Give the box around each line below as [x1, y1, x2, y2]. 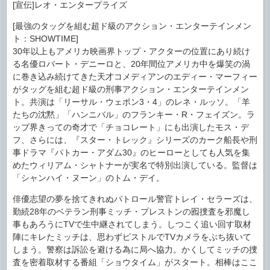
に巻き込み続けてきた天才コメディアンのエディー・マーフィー [13, 72, 257, 81]
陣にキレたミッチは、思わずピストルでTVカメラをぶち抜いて [13, 232, 251, 242]
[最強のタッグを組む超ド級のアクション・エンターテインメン [13, 21, 251, 31]
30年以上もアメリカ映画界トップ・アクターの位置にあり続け [13, 46, 250, 56]
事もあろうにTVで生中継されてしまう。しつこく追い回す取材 [13, 219, 251, 229]
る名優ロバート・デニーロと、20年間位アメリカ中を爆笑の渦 [13, 59, 250, 69]
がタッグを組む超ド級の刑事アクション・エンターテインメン [13, 84, 249, 94]
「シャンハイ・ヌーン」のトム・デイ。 [13, 173, 165, 183]
